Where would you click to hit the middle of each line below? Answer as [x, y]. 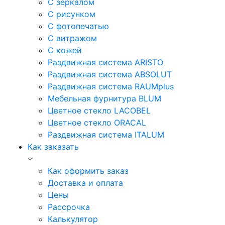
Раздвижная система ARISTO [105, 62]
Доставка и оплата [85, 183]
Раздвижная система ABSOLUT [110, 74]
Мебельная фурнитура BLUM [104, 98]
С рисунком [72, 14]
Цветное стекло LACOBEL [99, 110]
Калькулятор [73, 219]
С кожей [65, 50]
